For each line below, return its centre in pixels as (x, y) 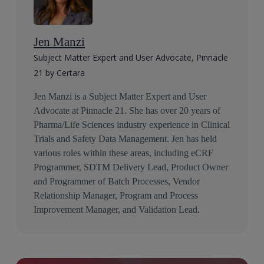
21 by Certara (59, 73)
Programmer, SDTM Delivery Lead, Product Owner (131, 167)
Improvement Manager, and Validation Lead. (116, 209)
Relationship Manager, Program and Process (115, 195)
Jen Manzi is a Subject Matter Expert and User (120, 96)
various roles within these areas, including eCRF (123, 153)
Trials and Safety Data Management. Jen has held (125, 139)
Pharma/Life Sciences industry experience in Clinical (131, 125)
